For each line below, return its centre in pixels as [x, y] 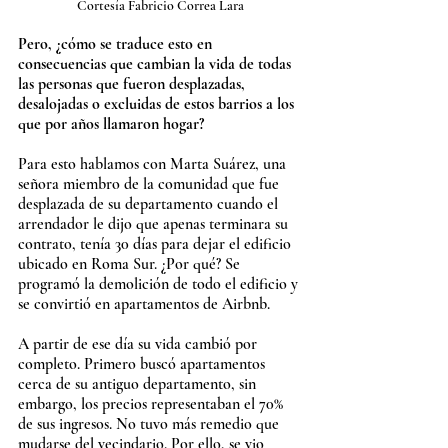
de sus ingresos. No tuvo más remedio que [150, 424]
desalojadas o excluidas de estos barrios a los [158, 104]
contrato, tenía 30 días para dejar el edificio [156, 244]
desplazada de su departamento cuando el [150, 204]
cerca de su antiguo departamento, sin [139, 384]
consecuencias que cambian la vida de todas [156, 64]
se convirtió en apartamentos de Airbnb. [144, 304]
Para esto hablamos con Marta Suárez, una [154, 164]
